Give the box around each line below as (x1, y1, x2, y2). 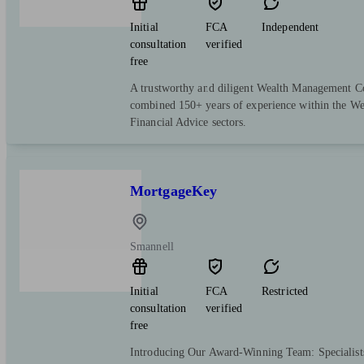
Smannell (130, 240, 174, 253)
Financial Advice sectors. (130, 115, 247, 128)
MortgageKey (130, 182, 218, 199)
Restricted (262, 285, 309, 298)
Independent (262, 20, 319, 33)
